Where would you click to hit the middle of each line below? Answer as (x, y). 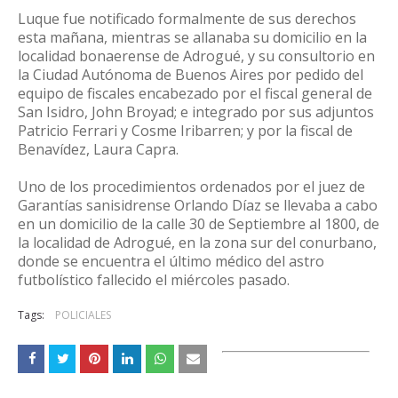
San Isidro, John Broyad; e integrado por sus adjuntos (196, 112)
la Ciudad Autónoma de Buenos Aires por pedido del (191, 75)
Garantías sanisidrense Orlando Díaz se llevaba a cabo (198, 205)
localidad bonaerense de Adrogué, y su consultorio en (196, 56)
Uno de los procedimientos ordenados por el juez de (191, 187)
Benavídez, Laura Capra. (100, 149)
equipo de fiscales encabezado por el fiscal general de (195, 93)
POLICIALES (83, 315)
